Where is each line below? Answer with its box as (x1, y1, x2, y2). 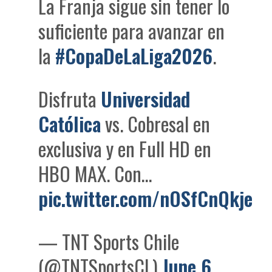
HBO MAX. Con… (38, 159, 153, 188)
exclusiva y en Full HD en (38, 134, 212, 163)
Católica (38, 109, 101, 138)
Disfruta (38, 84, 101, 114)
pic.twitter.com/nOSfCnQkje (38, 184, 253, 213)
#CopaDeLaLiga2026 (55, 41, 213, 70)
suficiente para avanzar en (38, 16, 225, 46)
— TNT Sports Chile (38, 227, 180, 256)
